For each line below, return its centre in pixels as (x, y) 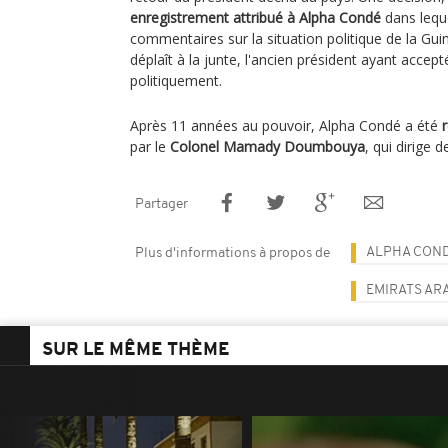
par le (150, 146)
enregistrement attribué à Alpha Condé (255, 17)
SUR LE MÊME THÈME (136, 350)
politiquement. (176, 80)
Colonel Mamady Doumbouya (267, 146)
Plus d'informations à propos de (232, 253)
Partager (161, 204)
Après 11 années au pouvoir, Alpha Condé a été (286, 125)
